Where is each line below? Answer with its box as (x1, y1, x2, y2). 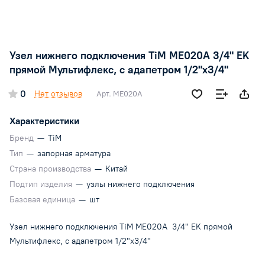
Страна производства (9, 164, 93, 174)
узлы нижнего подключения (86, 179, 195, 190)
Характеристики (9, 115, 79, 127)
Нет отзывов (34, 89, 82, 99)
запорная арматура (37, 148, 111, 159)
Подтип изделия (9, 179, 75, 190)
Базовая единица (9, 195, 77, 205)
